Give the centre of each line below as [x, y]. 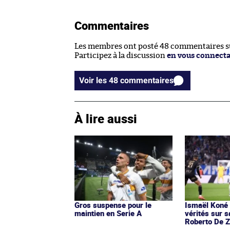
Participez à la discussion [121, 55]
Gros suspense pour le [113, 205]
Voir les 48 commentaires [147, 80]
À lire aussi [106, 118]
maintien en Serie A [108, 213]
